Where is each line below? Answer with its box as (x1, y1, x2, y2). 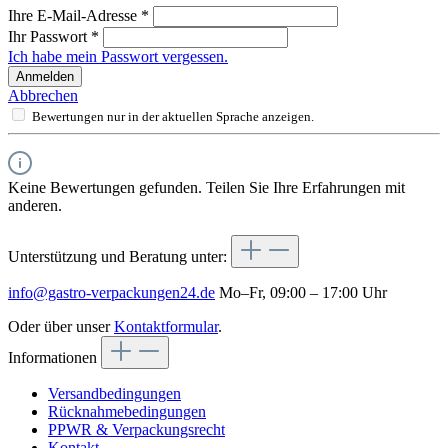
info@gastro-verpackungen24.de (8, 283, 215, 301)
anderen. (8, 196, 62, 214)
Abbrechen (8, 86, 78, 104)
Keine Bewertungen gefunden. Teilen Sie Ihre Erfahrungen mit (8, 178, 405, 196)
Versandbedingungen (48, 384, 181, 402)
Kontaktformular (114, 317, 218, 335)
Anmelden (16, 68, 74, 84)
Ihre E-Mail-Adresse (8, 6, 141, 24)
